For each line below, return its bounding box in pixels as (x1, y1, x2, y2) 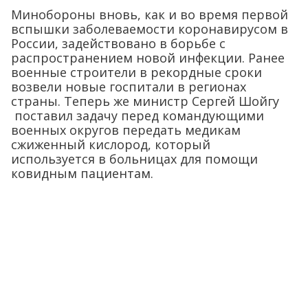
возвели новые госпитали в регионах (11, 78, 246, 95)
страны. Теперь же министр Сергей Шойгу (11, 93, 279, 109)
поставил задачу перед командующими (11, 107, 264, 124)
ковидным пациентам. (11, 165, 153, 181)
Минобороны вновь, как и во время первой (11, 6, 288, 23)
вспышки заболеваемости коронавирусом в (11, 21, 288, 37)
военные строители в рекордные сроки (11, 64, 262, 80)
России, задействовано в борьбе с (11, 35, 225, 52)
